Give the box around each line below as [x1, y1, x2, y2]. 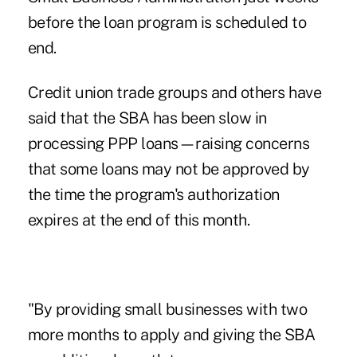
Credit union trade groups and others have [27, 83, 322, 103]
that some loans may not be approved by [27, 159, 310, 179]
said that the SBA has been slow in [27, 108, 267, 128]
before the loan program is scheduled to [27, 13, 307, 33]
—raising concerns [178, 134, 310, 154]
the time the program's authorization [27, 185, 280, 205]
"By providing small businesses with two [27, 300, 308, 320]
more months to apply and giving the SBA [27, 325, 316, 345]
